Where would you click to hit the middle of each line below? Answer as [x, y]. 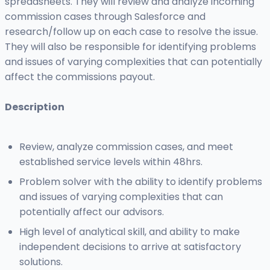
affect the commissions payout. [80, 77]
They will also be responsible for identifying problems [130, 47]
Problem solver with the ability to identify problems [141, 182]
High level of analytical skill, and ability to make [130, 232]
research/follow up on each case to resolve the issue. [131, 32]
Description [35, 107]
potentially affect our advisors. [92, 212]
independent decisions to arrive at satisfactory [130, 247]
